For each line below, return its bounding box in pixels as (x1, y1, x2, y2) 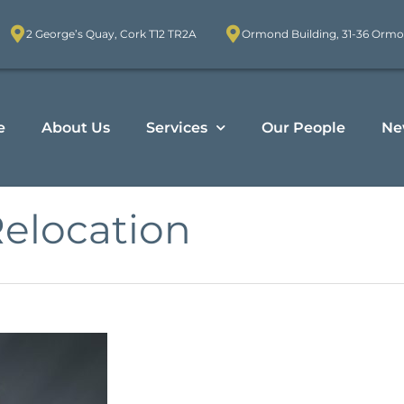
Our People (261, 118, 345, 136)
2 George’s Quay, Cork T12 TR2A (26, 27, 197, 41)
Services (145, 118, 207, 136)
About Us (41, 118, 110, 136)
